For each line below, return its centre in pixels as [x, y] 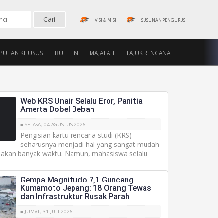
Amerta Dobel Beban [58, 109]
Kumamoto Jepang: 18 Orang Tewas [86, 188]
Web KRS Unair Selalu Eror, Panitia [82, 101]
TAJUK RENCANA [149, 53]
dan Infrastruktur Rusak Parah [75, 196]
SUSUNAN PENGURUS [163, 20]
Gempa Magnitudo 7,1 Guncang [77, 180]
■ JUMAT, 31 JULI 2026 [47, 211]
